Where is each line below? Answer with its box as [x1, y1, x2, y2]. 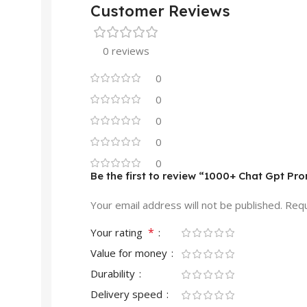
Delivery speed [90, 286, 165, 301]
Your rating [90, 225, 148, 239]
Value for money [90, 245, 170, 260]
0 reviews [103, 43, 149, 58]
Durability [90, 266, 138, 280]
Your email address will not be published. [90, 197, 282, 212]
